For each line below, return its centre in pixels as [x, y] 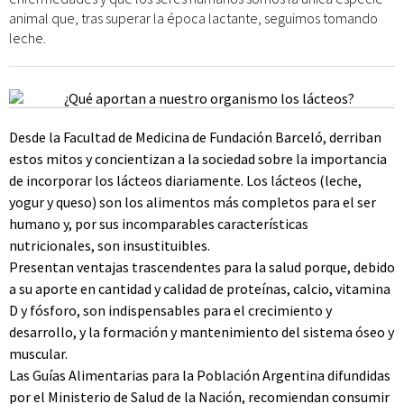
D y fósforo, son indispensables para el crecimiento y [170, 310]
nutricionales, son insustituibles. [110, 245]
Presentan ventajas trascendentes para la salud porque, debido [202, 267]
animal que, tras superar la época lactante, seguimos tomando [193, 18]
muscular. [38, 353]
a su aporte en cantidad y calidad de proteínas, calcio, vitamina [200, 289]
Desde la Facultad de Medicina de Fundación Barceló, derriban [195, 137]
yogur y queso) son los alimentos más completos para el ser [193, 202]
